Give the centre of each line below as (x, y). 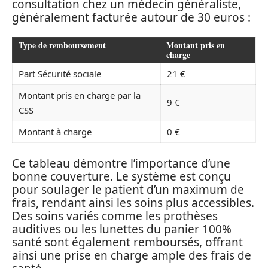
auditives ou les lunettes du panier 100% (122, 229)
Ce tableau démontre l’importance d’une (121, 163)
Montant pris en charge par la (80, 95)
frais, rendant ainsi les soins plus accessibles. (133, 202)
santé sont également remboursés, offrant (127, 242)
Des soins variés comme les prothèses (115, 216)
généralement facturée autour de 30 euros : (131, 17)
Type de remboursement (62, 45)
